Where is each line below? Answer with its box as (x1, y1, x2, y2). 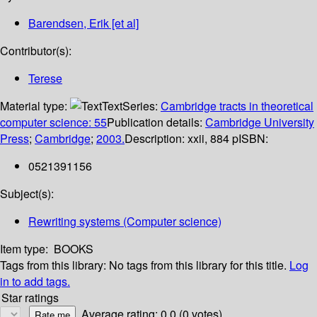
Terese (28, 70, 62, 87)
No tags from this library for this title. (109, 257, 287, 274)
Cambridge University (205, 114, 314, 131)
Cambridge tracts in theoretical (161, 98, 313, 115)
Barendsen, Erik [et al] (28, 15, 139, 32)
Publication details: (107, 114, 205, 131)
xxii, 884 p (188, 130, 238, 147)
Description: (125, 130, 188, 147)
